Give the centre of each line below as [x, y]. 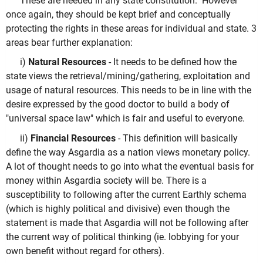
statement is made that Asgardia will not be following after [127, 222]
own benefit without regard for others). [85, 251]
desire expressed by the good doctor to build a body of [118, 104]
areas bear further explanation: [69, 42]
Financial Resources [73, 138]
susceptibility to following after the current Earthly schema [126, 194]
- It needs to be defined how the [171, 62]
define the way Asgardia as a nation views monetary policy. [128, 152]
